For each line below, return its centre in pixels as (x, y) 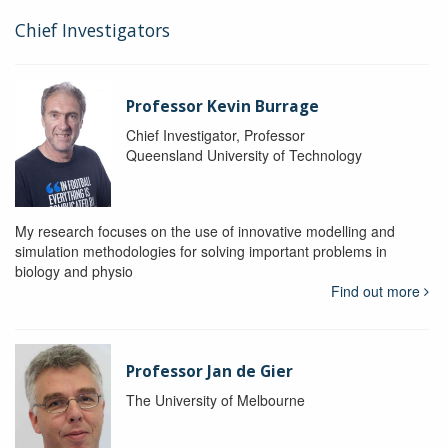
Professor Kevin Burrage (222, 106)
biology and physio (74, 270)
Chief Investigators (92, 29)
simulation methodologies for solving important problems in (201, 250)
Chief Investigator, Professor (215, 134)
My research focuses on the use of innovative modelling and (205, 230)
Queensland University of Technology (243, 154)
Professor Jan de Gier (209, 371)
